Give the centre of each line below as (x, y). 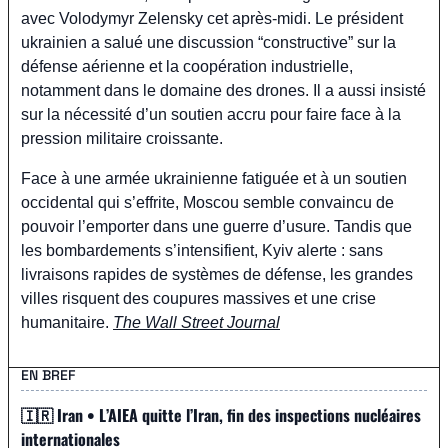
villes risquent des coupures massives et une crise (198, 298)
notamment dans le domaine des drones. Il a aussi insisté (223, 90)
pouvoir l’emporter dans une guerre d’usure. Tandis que (216, 226)
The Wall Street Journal (196, 322)
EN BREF (48, 374)
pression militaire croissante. (122, 138)
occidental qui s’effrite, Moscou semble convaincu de (207, 202)
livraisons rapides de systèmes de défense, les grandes (217, 274)
